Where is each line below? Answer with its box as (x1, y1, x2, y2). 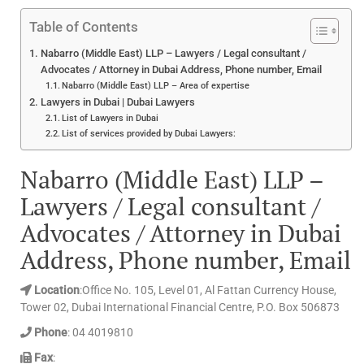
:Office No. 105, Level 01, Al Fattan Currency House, (80, 283, 336, 297)
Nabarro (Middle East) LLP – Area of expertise (62, 79, 250, 91)
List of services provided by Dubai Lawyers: (62, 127, 236, 139)
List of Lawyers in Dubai (62, 111, 159, 123)
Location (32, 283, 80, 297)
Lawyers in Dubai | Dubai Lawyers (40, 95, 195, 108)
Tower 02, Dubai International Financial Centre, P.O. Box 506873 (20, 300, 340, 314)
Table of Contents (29, 18, 138, 35)
